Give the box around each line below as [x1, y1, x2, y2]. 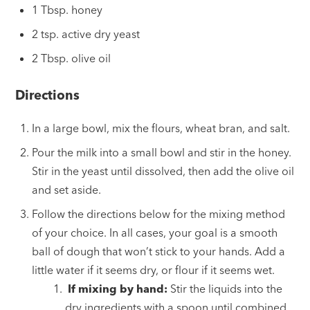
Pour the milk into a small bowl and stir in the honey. [32, 145, 292, 159]
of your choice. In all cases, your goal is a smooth [32, 225, 278, 239]
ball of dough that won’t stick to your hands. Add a [32, 244, 286, 258]
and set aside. [32, 182, 102, 197]
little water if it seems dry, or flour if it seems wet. [32, 262, 275, 277]
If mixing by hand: [68, 281, 168, 295]
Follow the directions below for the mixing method [32, 206, 286, 221]
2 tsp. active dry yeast [32, 27, 140, 42]
